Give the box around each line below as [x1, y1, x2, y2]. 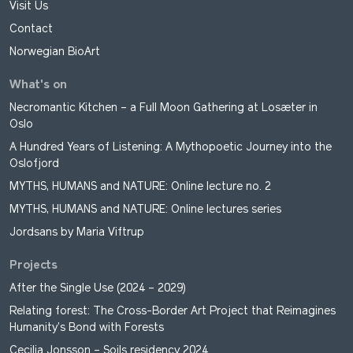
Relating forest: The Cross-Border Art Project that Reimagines [9, 305, 336, 318]
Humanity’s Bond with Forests [9, 321, 164, 334]
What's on [9, 79, 67, 91]
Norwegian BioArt [9, 46, 100, 58]
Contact [9, 23, 53, 35]
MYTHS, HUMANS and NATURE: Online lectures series [9, 203, 281, 216]
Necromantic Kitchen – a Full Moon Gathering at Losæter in [9, 102, 318, 114]
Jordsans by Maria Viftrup [9, 226, 144, 239]
